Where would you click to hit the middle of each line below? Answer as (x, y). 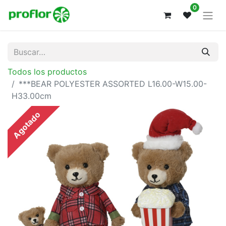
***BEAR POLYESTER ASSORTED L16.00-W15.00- (113, 83)
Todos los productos (47, 71)
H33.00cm (32, 96)
